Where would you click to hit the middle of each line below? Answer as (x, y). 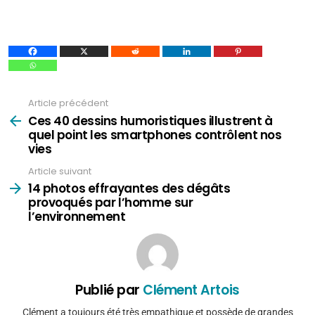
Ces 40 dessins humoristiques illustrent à (150, 121)
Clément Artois (191, 290)
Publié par (109, 290)
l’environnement (77, 217)
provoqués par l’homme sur (111, 202)
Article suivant (60, 171)
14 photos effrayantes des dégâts (129, 188)
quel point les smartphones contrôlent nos (155, 135)
